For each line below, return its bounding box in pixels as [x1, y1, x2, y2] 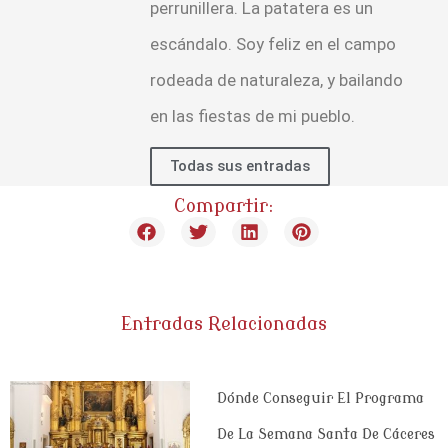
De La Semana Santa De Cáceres [216, 426, 435, 442]
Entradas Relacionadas [121, 313, 327, 334]
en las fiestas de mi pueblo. [150, 105, 355, 126]
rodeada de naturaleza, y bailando [150, 69, 403, 90]
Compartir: [174, 196, 274, 217]
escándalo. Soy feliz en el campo [150, 33, 396, 54]
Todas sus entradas [170, 157, 310, 176]
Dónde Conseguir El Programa [216, 390, 424, 406]
